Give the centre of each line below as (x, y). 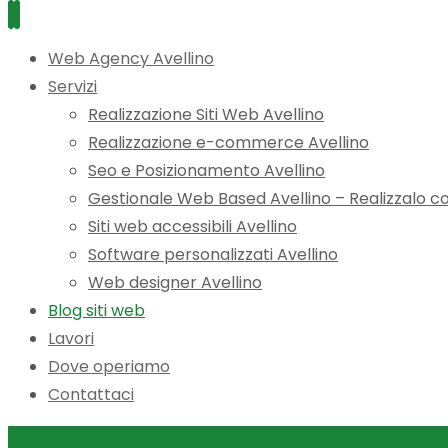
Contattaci (91, 394)
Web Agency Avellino (131, 58)
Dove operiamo (109, 366)
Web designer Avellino (175, 282)
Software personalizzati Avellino (213, 254)
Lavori (71, 338)
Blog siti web (96, 310)
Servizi (72, 86)
